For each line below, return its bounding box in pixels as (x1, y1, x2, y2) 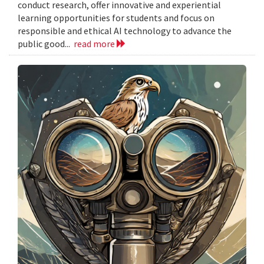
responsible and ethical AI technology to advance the (18, 25, 232, 37)
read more (74, 38, 117, 50)
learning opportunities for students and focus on (18, 12, 214, 24)
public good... (18, 38, 74, 50)
